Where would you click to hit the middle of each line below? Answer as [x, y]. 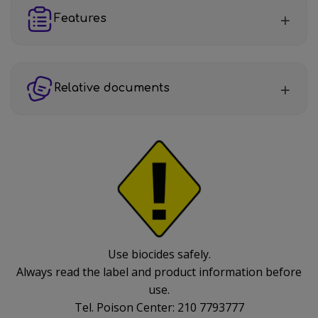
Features [80, 19]
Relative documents [112, 88]
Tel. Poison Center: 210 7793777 [159, 307]
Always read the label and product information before [159, 272]
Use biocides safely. [159, 254]
